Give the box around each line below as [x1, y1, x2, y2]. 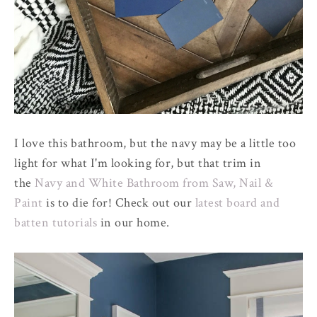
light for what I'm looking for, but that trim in [14, 154, 261, 171]
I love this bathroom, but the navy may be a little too [14, 134, 296, 151]
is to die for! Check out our [42, 194, 195, 211]
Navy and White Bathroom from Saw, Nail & [35, 174, 273, 191]
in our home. [97, 214, 173, 231]
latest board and [195, 194, 280, 211]
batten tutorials [14, 214, 97, 231]
